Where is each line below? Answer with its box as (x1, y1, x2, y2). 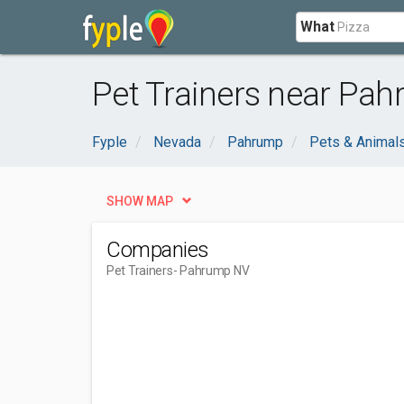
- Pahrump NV (172, 263, 250, 278)
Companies (106, 237, 209, 262)
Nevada (153, 133, 201, 151)
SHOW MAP (106, 194, 173, 208)
